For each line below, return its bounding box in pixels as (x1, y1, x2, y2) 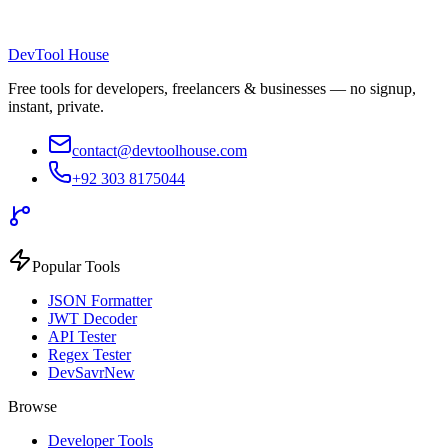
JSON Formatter (48, 292, 152, 310)
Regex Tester (48, 346, 131, 364)
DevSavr (48, 364, 104, 382)
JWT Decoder (48, 310, 137, 328)
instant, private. (8, 98, 104, 116)
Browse (8, 398, 57, 416)
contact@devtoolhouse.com (72, 142, 247, 160)
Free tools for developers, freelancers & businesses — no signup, (8, 80, 416, 98)
